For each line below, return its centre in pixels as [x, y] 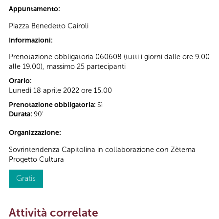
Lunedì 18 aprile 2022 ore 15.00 [60, 91]
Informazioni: [32, 40]
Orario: [21, 81]
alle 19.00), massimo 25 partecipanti [67, 67]
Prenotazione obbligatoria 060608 [65, 57]
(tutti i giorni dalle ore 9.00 [167, 57]
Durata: [21, 114]
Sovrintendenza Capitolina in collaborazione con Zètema [102, 149]
